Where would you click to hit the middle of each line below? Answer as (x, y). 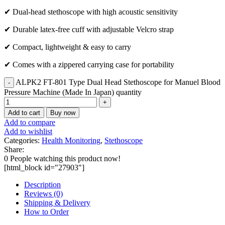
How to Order (46, 212)
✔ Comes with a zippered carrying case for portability (89, 65)
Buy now (63, 113)
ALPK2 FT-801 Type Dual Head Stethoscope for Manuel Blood (118, 82)
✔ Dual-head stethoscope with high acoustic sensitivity (91, 12)
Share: (14, 150)
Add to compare (30, 123)
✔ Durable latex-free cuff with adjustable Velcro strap (89, 30)
